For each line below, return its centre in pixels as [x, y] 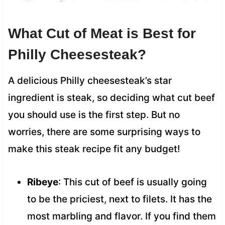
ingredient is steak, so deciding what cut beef [111, 97]
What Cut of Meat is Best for [102, 33]
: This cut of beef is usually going [132, 182]
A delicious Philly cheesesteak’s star [90, 80]
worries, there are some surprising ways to [104, 132]
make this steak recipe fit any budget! [94, 149]
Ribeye [42, 182]
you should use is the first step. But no [94, 115]
